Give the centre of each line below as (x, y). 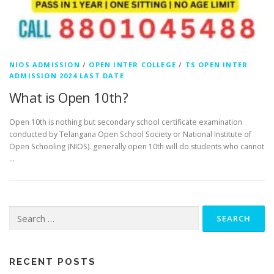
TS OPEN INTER (217, 65)
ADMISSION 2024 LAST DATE (67, 76)
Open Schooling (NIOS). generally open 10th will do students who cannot (137, 146)
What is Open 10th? (69, 98)
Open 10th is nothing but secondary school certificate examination (126, 122)
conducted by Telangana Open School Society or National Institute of (130, 134)
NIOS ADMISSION (45, 65)
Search (21, 211)
